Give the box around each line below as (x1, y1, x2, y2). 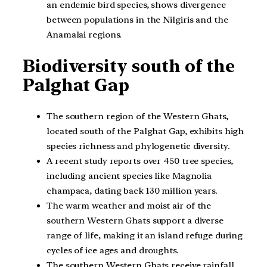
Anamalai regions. (46, 29, 122, 41)
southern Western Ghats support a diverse (46, 215, 223, 226)
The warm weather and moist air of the (46, 200, 212, 211)
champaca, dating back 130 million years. (46, 185, 218, 196)
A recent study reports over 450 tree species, (46, 155, 233, 166)
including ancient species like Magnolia (46, 170, 212, 181)
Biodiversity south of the (23, 56, 235, 77)
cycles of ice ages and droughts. (46, 244, 179, 256)
